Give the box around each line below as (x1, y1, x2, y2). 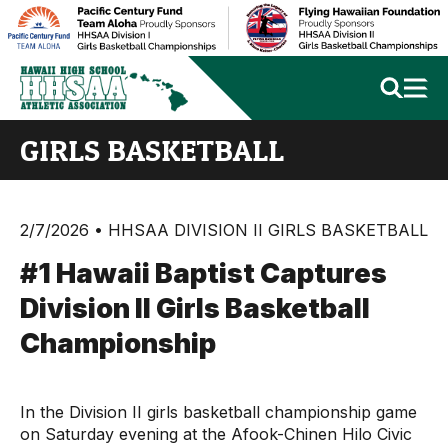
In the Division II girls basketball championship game (20, 402, 417, 422)
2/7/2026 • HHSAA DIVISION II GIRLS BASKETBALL (20, 220, 428, 240)
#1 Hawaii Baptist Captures (20, 257, 387, 290)
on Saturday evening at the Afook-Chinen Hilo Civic (20, 424, 412, 444)
